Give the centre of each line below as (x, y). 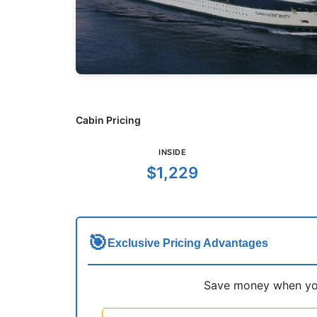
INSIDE (173, 152)
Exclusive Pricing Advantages (188, 243)
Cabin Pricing (108, 120)
